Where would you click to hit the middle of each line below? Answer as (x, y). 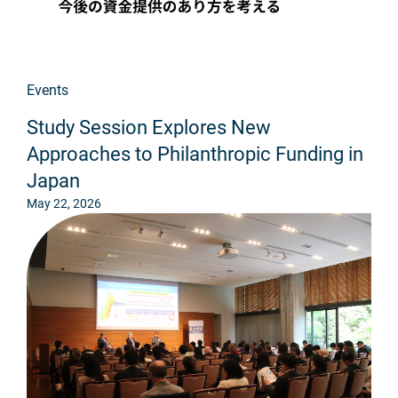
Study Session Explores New (149, 128)
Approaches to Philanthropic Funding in (195, 155)
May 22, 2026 (64, 204)
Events (48, 91)
